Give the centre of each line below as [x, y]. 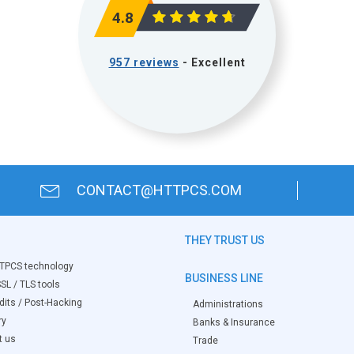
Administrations [228, 304]
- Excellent [212, 62]
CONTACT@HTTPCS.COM [159, 190]
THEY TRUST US [225, 240]
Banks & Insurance [234, 322]
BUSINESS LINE [224, 278]
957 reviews [144, 62]
